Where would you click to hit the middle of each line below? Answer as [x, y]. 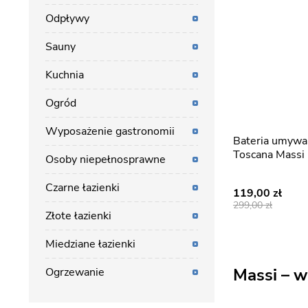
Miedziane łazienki [90, 244]
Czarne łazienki [82, 188]
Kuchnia [65, 75]
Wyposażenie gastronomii [110, 131]
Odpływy [67, 19]
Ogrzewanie [75, 272]
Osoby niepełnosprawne [106, 159]
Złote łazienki [78, 216]
